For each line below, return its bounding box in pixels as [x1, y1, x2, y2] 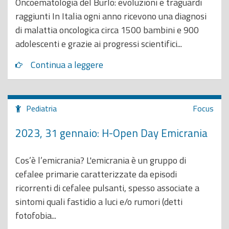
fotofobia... [15, 209, 56, 222]
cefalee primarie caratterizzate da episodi [15, 167, 177, 181]
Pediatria [26, 102, 57, 114]
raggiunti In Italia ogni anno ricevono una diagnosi [15, 9, 207, 23]
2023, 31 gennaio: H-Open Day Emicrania [15, 124, 208, 141]
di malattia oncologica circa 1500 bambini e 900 [15, 23, 199, 37]
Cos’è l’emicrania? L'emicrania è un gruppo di [15, 153, 186, 167]
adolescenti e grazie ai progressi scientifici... [15, 37, 182, 51]
